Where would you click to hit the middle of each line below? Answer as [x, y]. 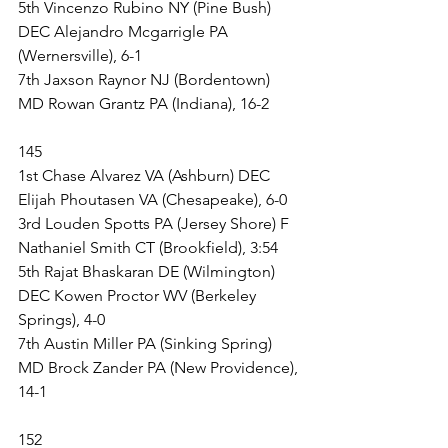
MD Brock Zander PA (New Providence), [160, 367]
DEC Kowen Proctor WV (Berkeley [139, 295]
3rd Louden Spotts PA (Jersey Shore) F [155, 223]
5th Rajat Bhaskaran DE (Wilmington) [148, 271]
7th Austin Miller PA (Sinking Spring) [147, 343]
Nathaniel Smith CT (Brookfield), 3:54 [148, 247]
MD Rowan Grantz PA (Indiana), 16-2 [143, 103]
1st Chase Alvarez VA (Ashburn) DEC [146, 175]
